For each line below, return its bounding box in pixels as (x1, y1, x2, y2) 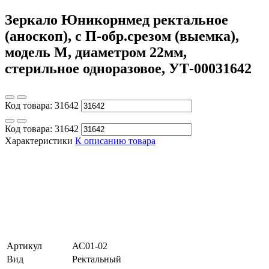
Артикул (7, 240, 42, 251)
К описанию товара (75, 135, 156, 146)
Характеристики (5, 135, 73, 146)
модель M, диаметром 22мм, (5, 44, 187, 60)
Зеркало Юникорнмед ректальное (5, 11, 228, 28)
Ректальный (72, 253, 121, 264)
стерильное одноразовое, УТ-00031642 (5, 60, 252, 76)
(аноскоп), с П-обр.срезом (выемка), (5, 28, 239, 44)
